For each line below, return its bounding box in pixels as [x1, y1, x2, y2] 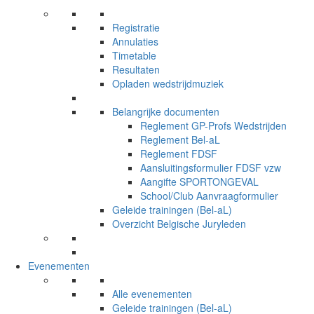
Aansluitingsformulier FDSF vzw [140, 161, 281, 175]
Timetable [112, 48, 156, 62]
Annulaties [112, 34, 158, 48]
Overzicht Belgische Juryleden [112, 217, 246, 231]
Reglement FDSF [140, 146, 217, 161]
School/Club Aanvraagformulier [140, 189, 278, 203]
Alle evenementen [112, 287, 192, 301]
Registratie [112, 20, 160, 34]
